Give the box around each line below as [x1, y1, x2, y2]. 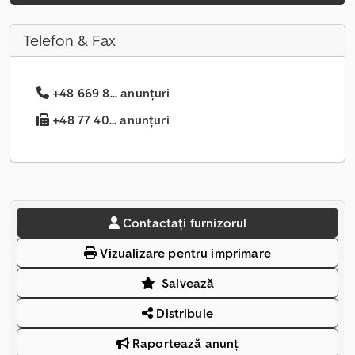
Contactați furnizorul [122, 215, 247, 231]
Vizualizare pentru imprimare [97, 245, 271, 261]
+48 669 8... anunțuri [52, 85, 170, 101]
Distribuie [153, 305, 213, 322]
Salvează [162, 275, 215, 292]
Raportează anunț [128, 335, 239, 352]
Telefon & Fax [23, 30, 116, 52]
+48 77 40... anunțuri [49, 112, 170, 128]
